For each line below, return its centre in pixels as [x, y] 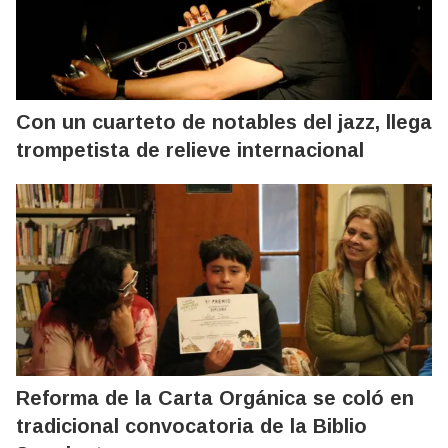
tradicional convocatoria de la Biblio [191, 426]
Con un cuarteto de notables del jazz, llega [224, 122]
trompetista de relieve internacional [190, 150]
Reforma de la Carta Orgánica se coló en [215, 398]
